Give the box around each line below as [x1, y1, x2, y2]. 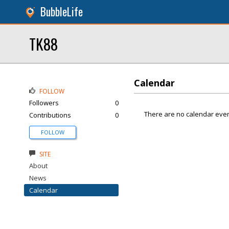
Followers [29, 98, 59, 107]
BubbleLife [40, 4, 83, 19]
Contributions [29, 110, 71, 120]
